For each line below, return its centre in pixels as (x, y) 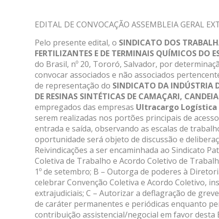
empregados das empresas (86, 107)
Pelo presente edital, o (77, 43)
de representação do (74, 86)
